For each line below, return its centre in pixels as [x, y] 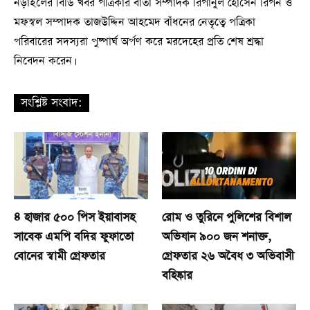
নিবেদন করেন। [44, 61]
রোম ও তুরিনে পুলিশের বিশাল [227, 217]
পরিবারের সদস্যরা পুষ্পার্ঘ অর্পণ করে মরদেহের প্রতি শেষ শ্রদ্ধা [139, 42]
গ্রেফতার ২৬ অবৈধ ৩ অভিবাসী [228, 256]
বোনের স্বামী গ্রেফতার [60, 256]
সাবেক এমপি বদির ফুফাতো [74, 237]
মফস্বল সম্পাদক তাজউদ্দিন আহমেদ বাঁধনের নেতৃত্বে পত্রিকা [135, 22]
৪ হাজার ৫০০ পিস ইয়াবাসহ [74, 217]
